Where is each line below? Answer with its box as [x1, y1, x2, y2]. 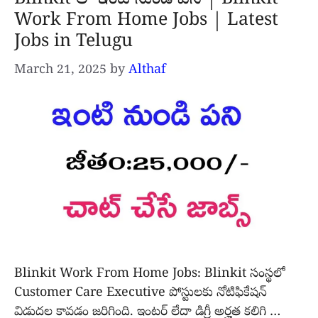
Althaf [128, 61, 166, 79]
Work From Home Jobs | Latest [14, 9, 278, 33]
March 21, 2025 [14, 61, 106, 79]
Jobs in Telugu [14, 30, 133, 55]
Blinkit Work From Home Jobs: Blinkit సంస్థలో [14, 265, 285, 284]
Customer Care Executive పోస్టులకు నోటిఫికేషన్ [14, 285, 267, 303]
